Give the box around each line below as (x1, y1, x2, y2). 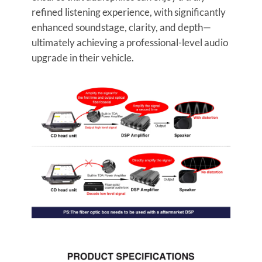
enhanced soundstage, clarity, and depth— (31, 20, 211, 33)
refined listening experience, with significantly (31, 5, 226, 18)
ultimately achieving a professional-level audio (31, 36, 228, 49)
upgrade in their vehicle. (31, 51, 134, 64)
